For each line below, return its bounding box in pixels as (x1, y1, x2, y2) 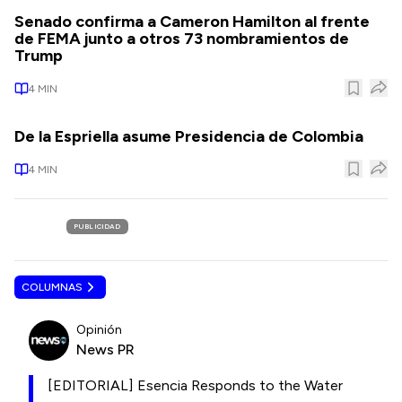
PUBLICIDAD (74, 222, 121, 231)
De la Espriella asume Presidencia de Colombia (14, 127, 363, 146)
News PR (76, 340, 135, 358)
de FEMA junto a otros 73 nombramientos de (14, 29, 349, 48)
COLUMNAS (22, 281, 83, 293)
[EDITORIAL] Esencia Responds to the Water (48, 377, 343, 394)
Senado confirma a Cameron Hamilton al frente (14, 12, 370, 31)
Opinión (76, 321, 122, 337)
